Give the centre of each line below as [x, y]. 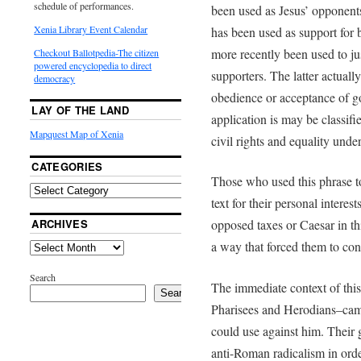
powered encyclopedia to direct [93, 65]
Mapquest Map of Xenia [77, 133]
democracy [55, 78]
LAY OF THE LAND [81, 110]
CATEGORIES [67, 166]
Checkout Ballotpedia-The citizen [97, 52]
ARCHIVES [60, 223]
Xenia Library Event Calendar [91, 29]
